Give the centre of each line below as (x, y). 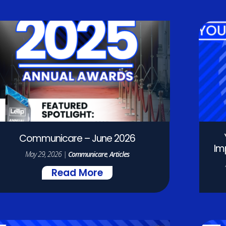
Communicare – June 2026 (77, 139)
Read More (77, 174)
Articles (120, 154)
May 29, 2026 (44, 154)
